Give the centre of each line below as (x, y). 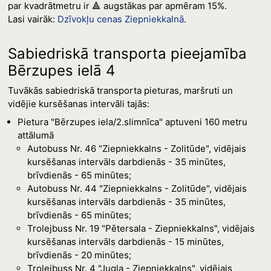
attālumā (35, 135)
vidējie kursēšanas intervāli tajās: (78, 104)
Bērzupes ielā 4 (61, 70)
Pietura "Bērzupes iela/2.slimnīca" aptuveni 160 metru (132, 122)
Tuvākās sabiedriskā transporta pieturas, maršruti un (120, 90)
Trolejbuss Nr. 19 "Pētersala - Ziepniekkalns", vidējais (141, 228)
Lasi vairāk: (32, 19)
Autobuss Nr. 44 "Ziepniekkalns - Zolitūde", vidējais (137, 188)
